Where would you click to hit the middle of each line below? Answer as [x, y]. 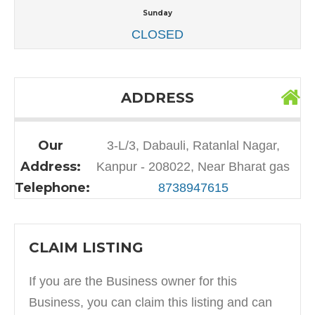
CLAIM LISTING [86, 247]
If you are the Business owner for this [133, 281]
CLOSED [157, 34]
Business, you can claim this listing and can [150, 302]
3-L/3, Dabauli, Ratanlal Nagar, [193, 145]
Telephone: [52, 187]
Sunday [157, 13]
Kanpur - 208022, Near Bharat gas [193, 166]
